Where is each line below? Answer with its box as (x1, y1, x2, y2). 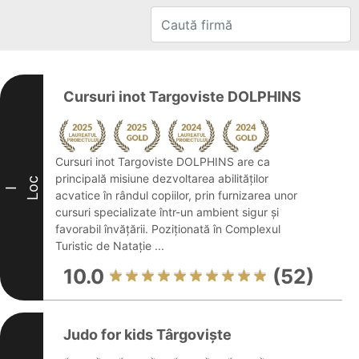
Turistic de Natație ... (55, 239, 164, 252)
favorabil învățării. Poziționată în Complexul (55, 222, 280, 236)
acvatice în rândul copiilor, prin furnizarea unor (55, 188, 297, 202)
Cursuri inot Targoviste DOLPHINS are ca (55, 155, 270, 168)
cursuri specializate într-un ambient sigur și (55, 205, 279, 219)
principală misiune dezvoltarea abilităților (55, 171, 268, 185)
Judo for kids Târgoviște (63, 326, 232, 343)
